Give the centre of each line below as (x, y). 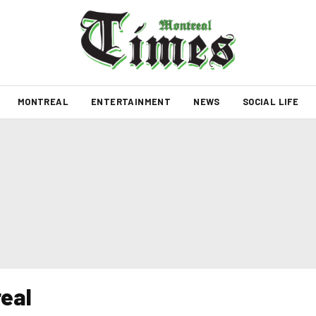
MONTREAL (43, 102)
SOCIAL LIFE (271, 102)
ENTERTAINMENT (131, 102)
